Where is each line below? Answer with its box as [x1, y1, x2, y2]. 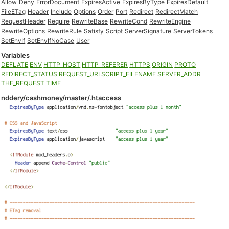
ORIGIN [152, 61, 173, 68]
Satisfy [84, 27, 104, 35]
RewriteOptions [1, 27, 45, 35]
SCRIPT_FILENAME [101, 70, 156, 78]
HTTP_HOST [43, 61, 81, 68]
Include [51, 8, 72, 15]
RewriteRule [47, 27, 82, 35]
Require [48, 17, 70, 25]
